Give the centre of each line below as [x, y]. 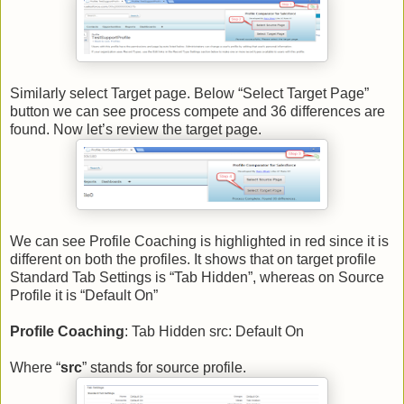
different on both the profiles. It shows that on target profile [193, 260]
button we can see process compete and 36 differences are [197, 112]
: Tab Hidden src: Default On [214, 332]
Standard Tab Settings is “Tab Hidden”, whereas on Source [197, 278]
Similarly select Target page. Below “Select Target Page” [189, 94]
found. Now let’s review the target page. [136, 130]
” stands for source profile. [164, 368]
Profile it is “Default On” [84, 296]
